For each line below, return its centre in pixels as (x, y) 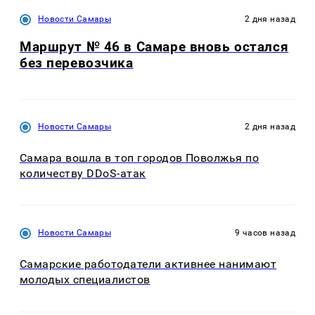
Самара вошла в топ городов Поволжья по (140, 157)
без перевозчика (77, 63)
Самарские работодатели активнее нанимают (148, 264)
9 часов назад (265, 233)
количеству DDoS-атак (83, 173)
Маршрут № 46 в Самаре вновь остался (154, 47)
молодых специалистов (85, 280)
